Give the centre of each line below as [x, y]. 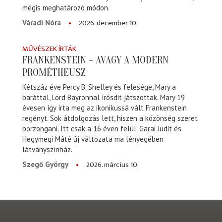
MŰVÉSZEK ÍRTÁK [49, 49]
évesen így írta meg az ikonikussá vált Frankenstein [105, 108]
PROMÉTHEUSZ [54, 72]
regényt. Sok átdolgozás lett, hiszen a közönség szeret [110, 118]
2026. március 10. [112, 165]
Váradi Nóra [42, 22]
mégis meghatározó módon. [66, 7]
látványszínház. [47, 149]
